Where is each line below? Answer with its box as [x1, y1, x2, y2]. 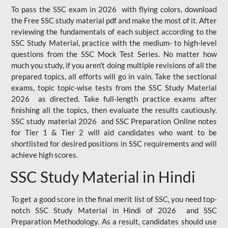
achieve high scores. [11, 150, 78, 159]
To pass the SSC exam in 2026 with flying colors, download [11, 4, 217, 14]
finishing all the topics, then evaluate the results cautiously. [11, 105, 217, 115]
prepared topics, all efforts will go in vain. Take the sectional [11, 71, 217, 81]
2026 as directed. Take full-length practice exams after [11, 94, 217, 103]
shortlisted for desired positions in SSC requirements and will [11, 138, 217, 148]
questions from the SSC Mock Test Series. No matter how [11, 49, 217, 59]
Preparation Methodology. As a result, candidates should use [11, 216, 217, 226]
